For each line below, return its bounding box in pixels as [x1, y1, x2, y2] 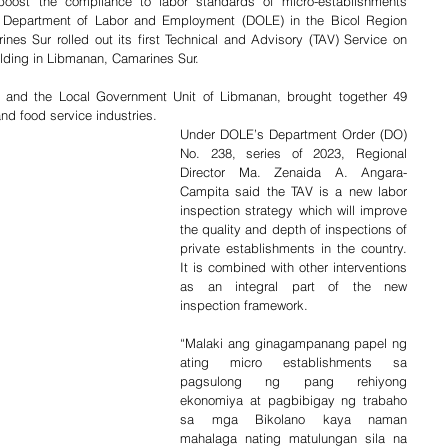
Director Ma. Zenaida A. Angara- [180, 164, 407, 180]
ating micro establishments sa [180, 354, 407, 370]
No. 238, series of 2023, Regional [180, 145, 407, 161]
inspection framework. [180, 297, 308, 313]
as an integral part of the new [180, 278, 407, 294]
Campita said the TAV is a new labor [180, 183, 407, 199]
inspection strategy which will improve [180, 202, 407, 218]
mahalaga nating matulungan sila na [180, 430, 407, 446]
